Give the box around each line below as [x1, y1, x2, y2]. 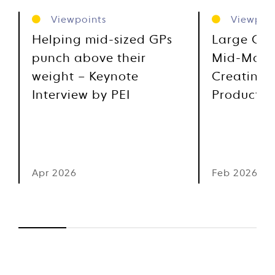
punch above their [32, 53, 145, 65]
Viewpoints [48, 15, 106, 25]
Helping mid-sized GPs [32, 34, 172, 47]
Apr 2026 [32, 169, 77, 179]
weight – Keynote [32, 71, 139, 83]
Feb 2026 [212, 169, 258, 179]
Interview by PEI [32, 90, 130, 102]
